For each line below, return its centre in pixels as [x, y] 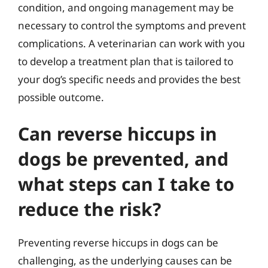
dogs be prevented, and [123, 159]
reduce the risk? [89, 209]
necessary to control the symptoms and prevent [132, 25]
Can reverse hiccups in [118, 134]
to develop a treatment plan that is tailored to [126, 61]
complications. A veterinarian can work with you [132, 43]
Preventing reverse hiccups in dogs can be [118, 243]
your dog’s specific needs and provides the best [129, 79]
